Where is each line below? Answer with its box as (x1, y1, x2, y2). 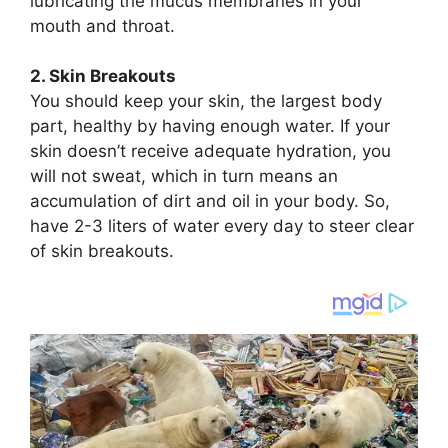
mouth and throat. (30, 15, 175, 36)
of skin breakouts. (30, 241, 174, 262)
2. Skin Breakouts (30, 66, 176, 87)
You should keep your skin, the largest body (30, 91, 382, 112)
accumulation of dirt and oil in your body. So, (30, 191, 390, 212)
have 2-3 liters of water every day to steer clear (30, 216, 414, 237)
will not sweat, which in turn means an (30, 166, 338, 187)
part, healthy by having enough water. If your (30, 116, 390, 137)
